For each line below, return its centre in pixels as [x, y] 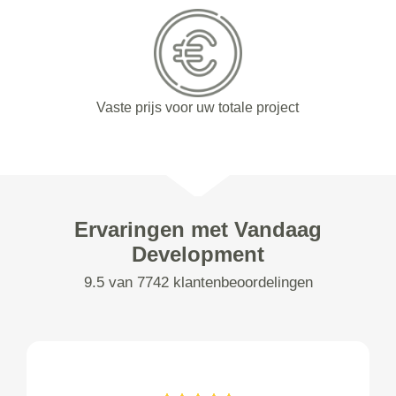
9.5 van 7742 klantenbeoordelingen [198, 283]
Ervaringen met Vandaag [198, 230]
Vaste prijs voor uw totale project [198, 108]
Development [198, 255]
